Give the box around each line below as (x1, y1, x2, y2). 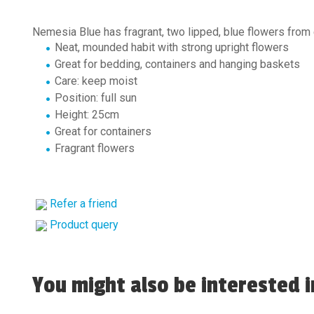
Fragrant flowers (55, 142, 135, 155)
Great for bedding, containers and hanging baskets (55, 57, 300, 71)
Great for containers (55, 125, 151, 138)
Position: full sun (55, 91, 137, 104)
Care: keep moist (55, 74, 140, 88)
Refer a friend (50, 197, 117, 210)
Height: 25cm (55, 108, 119, 121)
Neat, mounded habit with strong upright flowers (55, 41, 289, 54)
